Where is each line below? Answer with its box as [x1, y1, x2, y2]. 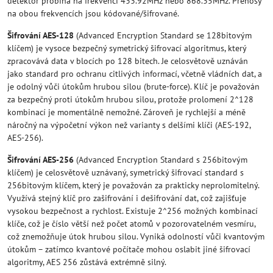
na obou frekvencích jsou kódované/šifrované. [7, 8, 179, 19]
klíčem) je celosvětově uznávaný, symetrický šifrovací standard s [7, 167, 244, 178]
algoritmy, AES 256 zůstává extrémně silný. [7, 257, 166, 268]
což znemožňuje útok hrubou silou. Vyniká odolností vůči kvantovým [7, 231, 264, 242]
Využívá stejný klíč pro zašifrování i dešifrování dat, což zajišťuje [7, 193, 246, 204]
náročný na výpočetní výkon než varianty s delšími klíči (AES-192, [7, 119, 250, 130]
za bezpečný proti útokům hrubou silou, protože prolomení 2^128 [7, 94, 253, 105]
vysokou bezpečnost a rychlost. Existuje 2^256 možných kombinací [7, 205, 258, 216]
